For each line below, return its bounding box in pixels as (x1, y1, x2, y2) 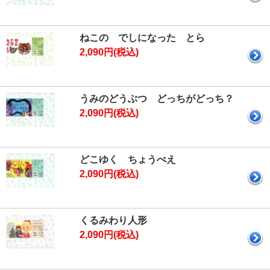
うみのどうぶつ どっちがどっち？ (80, 93, 234, 104)
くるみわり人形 (80, 215, 147, 225)
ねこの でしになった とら (80, 33, 205, 43)
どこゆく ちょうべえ (80, 154, 176, 165)
